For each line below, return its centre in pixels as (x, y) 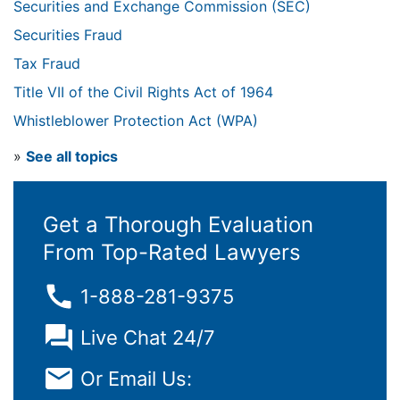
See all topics (72, 157)
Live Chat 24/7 (148, 337)
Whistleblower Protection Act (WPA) (136, 121)
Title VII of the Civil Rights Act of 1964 (143, 92)
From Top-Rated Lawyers (172, 253)
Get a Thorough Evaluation (178, 225)
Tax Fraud (47, 64)
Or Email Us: (136, 378)
